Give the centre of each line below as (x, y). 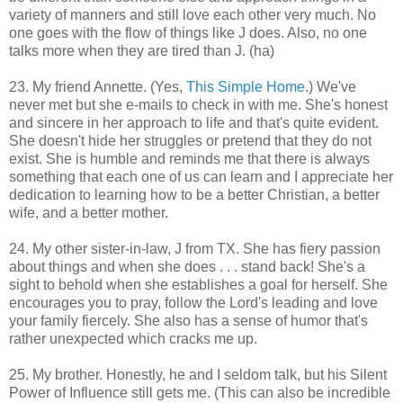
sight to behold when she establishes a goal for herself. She (198, 284)
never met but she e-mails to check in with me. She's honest (198, 104)
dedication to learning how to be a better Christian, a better (194, 194)
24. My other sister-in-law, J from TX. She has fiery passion (195, 248)
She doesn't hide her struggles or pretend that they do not (190, 140)
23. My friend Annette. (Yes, (98, 86)
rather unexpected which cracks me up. (133, 338)
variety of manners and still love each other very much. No (193, 14)
